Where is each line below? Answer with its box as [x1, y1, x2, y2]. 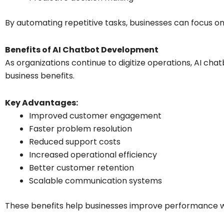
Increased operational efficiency [29, 148, 157, 160]
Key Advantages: [5, 96, 78, 108]
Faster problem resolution [29, 122, 132, 134]
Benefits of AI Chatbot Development [5, 43, 158, 55]
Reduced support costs [29, 135, 120, 147]
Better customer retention [29, 161, 134, 173]
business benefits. [5, 69, 74, 81]
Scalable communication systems [29, 174, 162, 186]
